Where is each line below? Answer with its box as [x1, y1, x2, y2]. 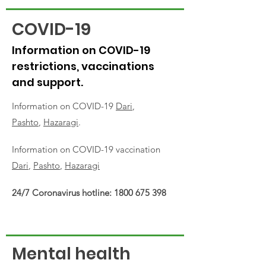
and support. [12, 75, 83, 90]
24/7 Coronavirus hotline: [12, 187, 114, 198]
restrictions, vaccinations [12, 59, 154, 74]
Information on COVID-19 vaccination [12, 144, 160, 155]
